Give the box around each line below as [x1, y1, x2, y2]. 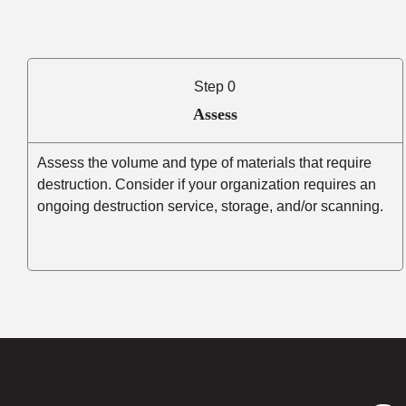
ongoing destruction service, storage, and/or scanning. [37, 198, 387, 214]
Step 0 [194, 78, 237, 94]
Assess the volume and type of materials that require [37, 154, 372, 170]
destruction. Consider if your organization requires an [37, 176, 376, 192]
